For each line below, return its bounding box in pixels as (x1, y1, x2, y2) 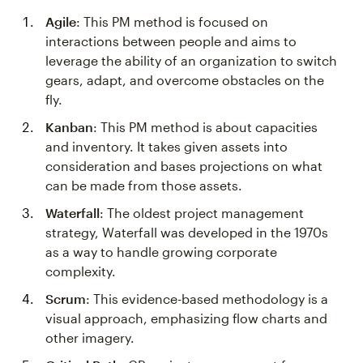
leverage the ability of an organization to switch (45, 53, 337, 68)
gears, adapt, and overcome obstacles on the (45, 72, 324, 88)
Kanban (45, 119, 93, 135)
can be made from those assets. (45, 177, 242, 193)
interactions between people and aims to (45, 33, 297, 49)
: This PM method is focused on (76, 14, 268, 29)
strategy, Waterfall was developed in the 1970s (45, 224, 328, 240)
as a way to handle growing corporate (45, 244, 277, 259)
